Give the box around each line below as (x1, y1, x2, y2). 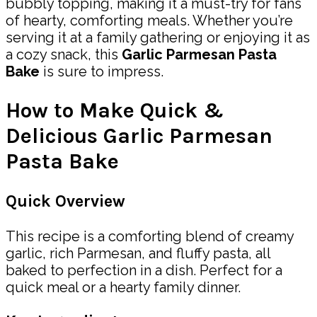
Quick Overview (6, 192, 125, 212)
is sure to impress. (40, 63, 163, 81)
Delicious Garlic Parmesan (6, 123, 272, 149)
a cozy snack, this (6, 46, 122, 64)
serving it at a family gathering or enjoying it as (6, 29, 310, 47)
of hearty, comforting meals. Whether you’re (6, 12, 293, 30)
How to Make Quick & (6, 98, 224, 124)
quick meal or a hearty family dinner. (6, 278, 241, 296)
